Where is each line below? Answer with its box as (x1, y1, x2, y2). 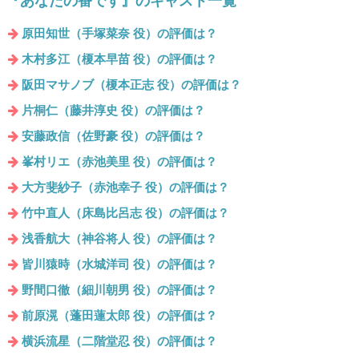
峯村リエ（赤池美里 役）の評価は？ (22, 155, 217, 169)
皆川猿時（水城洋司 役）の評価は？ (22, 257, 217, 272)
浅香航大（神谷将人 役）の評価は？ (22, 232, 217, 246)
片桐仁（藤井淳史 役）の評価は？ (22, 103, 205, 118)
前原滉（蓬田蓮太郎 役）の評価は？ (22, 309, 217, 323)
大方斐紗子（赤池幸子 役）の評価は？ (22, 180, 229, 195)
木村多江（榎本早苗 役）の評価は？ (22, 52, 217, 67)
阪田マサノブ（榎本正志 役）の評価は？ (22, 78, 241, 92)
